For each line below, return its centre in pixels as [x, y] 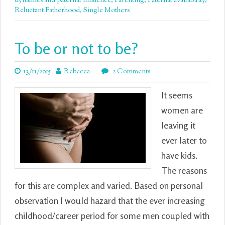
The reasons [184, 170]
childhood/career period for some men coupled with [112, 215]
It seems [177, 95]
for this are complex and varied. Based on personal [109, 185]
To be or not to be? [76, 48]
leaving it [178, 125]
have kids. [179, 155]
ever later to [184, 140]
